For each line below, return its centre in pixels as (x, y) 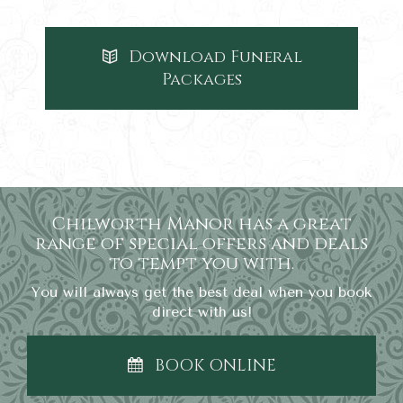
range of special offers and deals (201, 243)
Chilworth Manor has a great (201, 224)
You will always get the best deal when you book (201, 292)
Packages (201, 80)
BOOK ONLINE (215, 366)
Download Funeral (215, 57)
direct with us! (201, 312)
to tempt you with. (201, 263)
